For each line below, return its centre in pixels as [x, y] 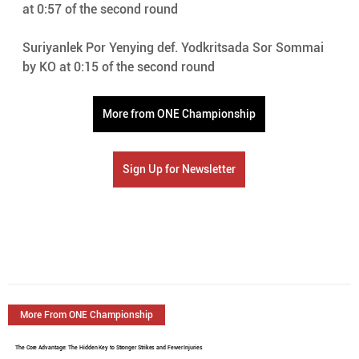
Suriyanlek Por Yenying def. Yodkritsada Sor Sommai [174, 48]
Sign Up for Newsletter [179, 169]
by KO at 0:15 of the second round [120, 67]
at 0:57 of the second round [101, 10]
